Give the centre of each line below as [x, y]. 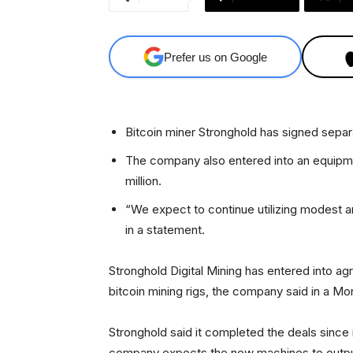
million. [143, 181]
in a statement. [165, 230]
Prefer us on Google [216, 57]
